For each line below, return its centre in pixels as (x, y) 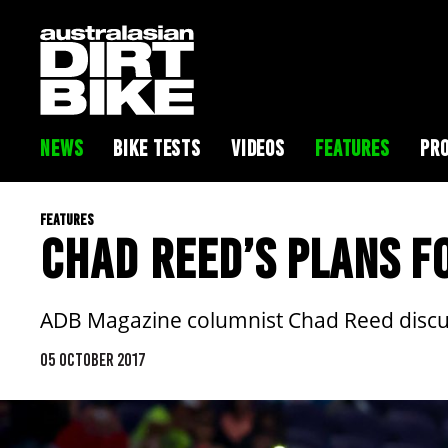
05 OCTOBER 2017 (93, 360)
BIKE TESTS (157, 148)
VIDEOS (258, 148)
